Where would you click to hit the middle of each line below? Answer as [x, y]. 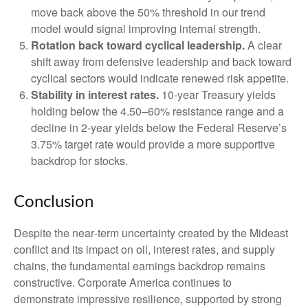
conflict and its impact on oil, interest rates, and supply [144, 250]
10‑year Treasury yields [217, 95]
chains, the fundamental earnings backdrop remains [140, 266]
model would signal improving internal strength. [146, 29]
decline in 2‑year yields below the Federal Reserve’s [159, 128]
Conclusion [54, 202]
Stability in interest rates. [95, 95]
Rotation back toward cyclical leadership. [138, 45]
